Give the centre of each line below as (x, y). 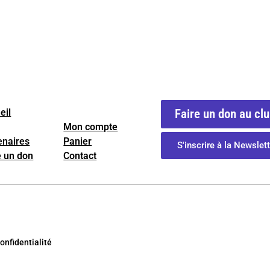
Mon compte (91, 127)
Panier (78, 142)
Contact (80, 156)
